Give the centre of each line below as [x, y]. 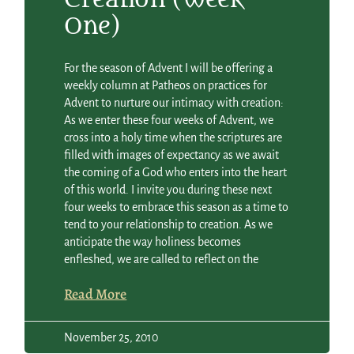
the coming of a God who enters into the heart [176, 173]
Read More [96, 294]
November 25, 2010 [111, 338]
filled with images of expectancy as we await [172, 155]
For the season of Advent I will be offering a [169, 68]
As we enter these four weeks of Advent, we [169, 121]
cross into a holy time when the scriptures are [173, 138]
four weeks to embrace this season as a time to [177, 207]
